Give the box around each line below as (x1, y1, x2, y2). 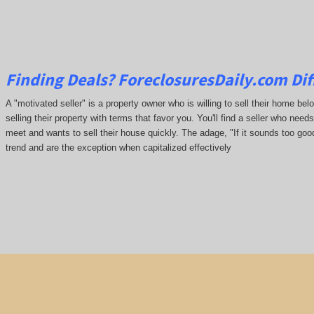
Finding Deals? (5, 68, 118, 90)
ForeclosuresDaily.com (117, 68, 291, 90)
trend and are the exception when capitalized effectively (5, 142, 231, 153)
